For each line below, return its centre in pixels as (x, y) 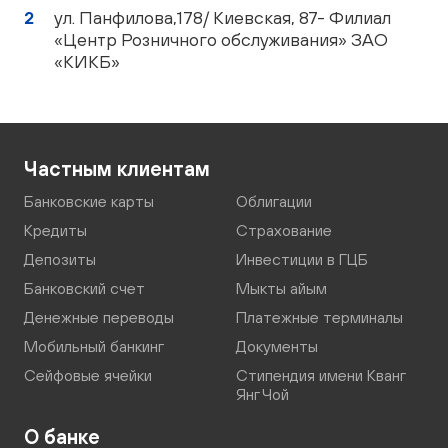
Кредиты (55, 230)
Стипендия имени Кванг (320, 375)
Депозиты (60, 259)
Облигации (274, 201)
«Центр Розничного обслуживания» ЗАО (221, 39)
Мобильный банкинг (94, 346)
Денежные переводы (99, 317)
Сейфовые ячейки (88, 375)
